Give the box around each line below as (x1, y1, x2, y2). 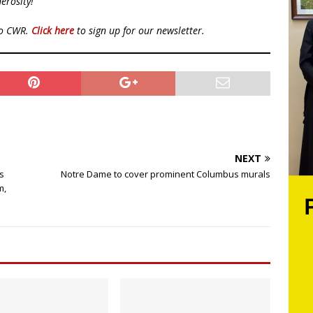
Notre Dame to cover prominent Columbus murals (61, 168, 271, 180)
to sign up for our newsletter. (74, 24, 205, 37)
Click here (31, 24, 74, 37)
